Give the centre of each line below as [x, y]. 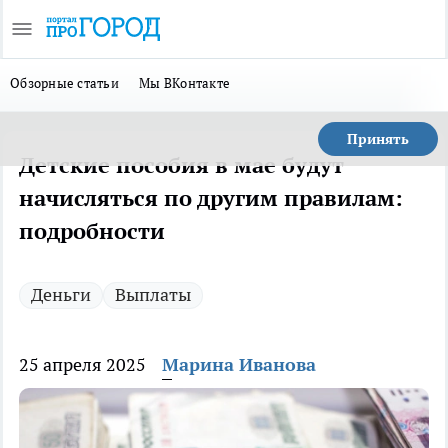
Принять [378, 139]
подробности [92, 231]
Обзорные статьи [65, 83]
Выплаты [153, 294]
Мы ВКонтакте [185, 83]
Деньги [61, 294]
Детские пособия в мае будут [181, 165]
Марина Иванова [239, 364]
